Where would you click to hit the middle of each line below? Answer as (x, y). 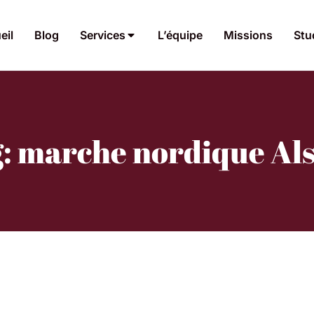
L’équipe (180, 35)
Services (103, 35)
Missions (248, 35)
